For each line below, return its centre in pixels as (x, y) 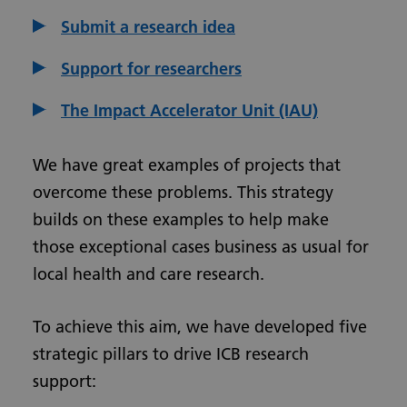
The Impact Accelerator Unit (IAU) (189, 110)
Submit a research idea (148, 27)
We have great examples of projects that (187, 165)
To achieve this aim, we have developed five (200, 327)
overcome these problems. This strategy (183, 192)
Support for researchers (151, 69)
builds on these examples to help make (181, 219)
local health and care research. (149, 274)
